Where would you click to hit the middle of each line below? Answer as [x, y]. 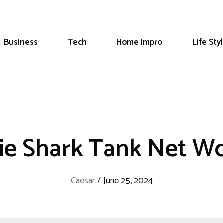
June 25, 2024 [128, 181]
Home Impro [139, 42]
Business [21, 42]
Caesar [82, 181]
